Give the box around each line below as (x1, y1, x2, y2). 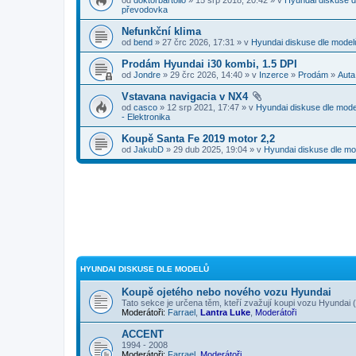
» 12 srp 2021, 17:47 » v (157, 102, 256, 112)
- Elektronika (122, 111, 170, 122)
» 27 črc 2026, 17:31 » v (153, 37, 251, 47)
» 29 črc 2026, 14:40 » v (161, 69, 259, 79)
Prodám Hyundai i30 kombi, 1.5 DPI (122, 57, 297, 70)
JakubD (133, 144, 164, 154)
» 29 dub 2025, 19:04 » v (164, 144, 264, 154)
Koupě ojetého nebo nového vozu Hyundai (122, 285, 331, 298)
